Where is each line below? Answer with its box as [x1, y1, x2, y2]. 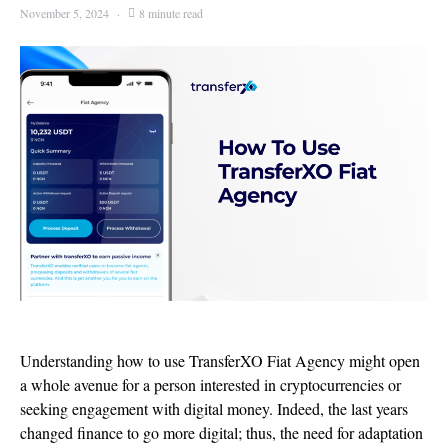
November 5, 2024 [20, 5, 109, 21]
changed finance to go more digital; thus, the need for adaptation [20, 422, 423, 443]
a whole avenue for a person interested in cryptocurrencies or [20, 374, 401, 395]
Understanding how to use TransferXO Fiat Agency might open [20, 350, 420, 371]
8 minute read [139, 5, 203, 21]
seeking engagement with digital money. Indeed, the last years [20, 398, 408, 419]
